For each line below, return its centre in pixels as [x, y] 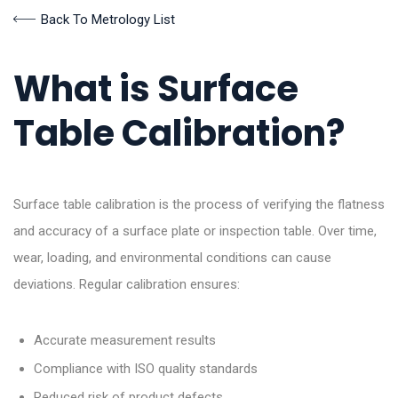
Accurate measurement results [124, 341]
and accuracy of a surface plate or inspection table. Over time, [195, 231]
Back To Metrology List [108, 20]
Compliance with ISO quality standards [145, 369]
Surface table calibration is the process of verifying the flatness [199, 204]
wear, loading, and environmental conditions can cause [172, 257]
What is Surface [156, 88]
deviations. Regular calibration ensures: [127, 284]
